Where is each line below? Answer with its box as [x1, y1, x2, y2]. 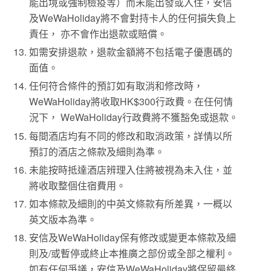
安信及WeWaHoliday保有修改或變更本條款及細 [29, 230, 237, 245]
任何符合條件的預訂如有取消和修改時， [29, 79, 204, 93]
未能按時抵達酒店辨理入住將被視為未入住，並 [29, 162, 233, 177]
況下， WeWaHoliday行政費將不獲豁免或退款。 [29, 110, 239, 125]
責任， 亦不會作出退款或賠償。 [29, 27, 168, 41]
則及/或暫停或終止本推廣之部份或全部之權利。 [29, 246, 235, 261]
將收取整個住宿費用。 [29, 178, 126, 192]
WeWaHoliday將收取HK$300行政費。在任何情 [29, 94, 233, 109]
